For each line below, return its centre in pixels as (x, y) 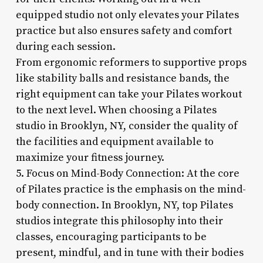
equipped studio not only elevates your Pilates (127, 15)
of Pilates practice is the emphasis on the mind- (131, 189)
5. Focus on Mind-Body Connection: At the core (127, 173)
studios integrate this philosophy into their (119, 221)
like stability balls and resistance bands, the (122, 78)
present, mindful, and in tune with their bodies (129, 252)
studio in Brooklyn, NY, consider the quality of (127, 126)
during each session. (65, 46)
